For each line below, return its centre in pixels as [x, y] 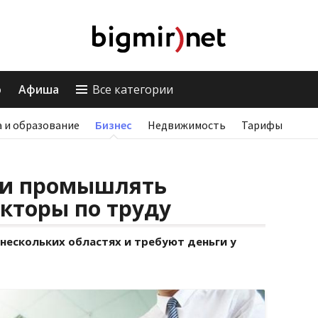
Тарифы [262, 125]
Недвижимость [187, 125]
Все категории [133, 89]
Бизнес [114, 125]
